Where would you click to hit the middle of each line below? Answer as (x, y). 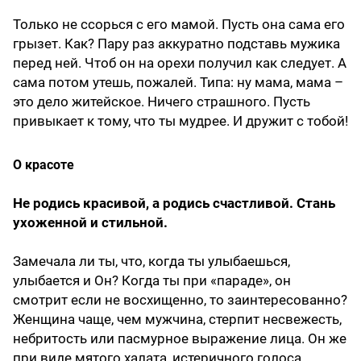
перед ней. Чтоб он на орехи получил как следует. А (180, 63)
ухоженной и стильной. (90, 223)
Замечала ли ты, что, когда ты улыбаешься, (151, 261)
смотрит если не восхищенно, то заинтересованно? (180, 300)
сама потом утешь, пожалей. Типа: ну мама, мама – (178, 83)
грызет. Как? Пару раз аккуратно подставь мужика (176, 44)
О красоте (44, 165)
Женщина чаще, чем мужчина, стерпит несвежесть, (177, 320)
